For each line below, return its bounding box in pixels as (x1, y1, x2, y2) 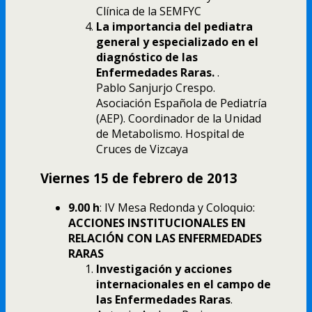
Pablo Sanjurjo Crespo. (96, 79, 215, 95)
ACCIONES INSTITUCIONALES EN (68, 214, 246, 231)
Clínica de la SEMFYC (96, 3, 201, 19)
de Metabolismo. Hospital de (96, 125, 244, 141)
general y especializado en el (96, 33, 258, 49)
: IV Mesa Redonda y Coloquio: (100, 199, 255, 215)
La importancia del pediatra (96, 18, 253, 34)
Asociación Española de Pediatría (96, 95, 267, 111)
